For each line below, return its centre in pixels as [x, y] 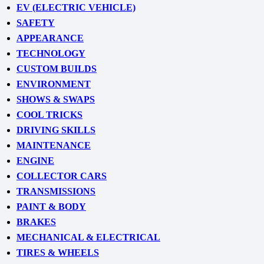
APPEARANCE [50, 38]
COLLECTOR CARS [62, 176]
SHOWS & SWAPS [56, 99]
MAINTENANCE [54, 145]
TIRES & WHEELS [58, 252]
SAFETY [36, 22]
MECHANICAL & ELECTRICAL [88, 237]
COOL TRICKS [49, 114]
